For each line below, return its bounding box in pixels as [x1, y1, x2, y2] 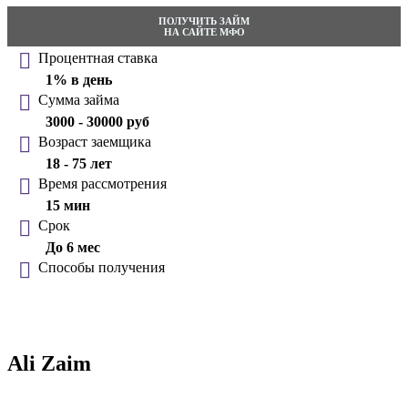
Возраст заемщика [38, 134, 151, 150]
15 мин [46, 198, 90, 214]
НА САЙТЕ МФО [163, 26, 245, 38]
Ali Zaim [7, 352, 91, 376]
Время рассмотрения [38, 176, 167, 192]
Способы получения [38, 260, 165, 276]
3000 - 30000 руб [46, 114, 149, 130]
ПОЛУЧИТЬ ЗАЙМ [158, 15, 250, 27]
